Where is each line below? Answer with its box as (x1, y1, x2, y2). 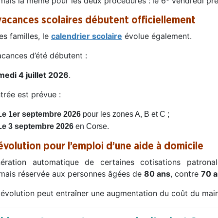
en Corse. (73, 122, 109, 130)
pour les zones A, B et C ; (81, 109, 169, 118)
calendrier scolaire (51, 31, 122, 41)
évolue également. (122, 31, 192, 41)
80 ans (144, 168, 170, 179)
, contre (170, 168, 201, 179)
